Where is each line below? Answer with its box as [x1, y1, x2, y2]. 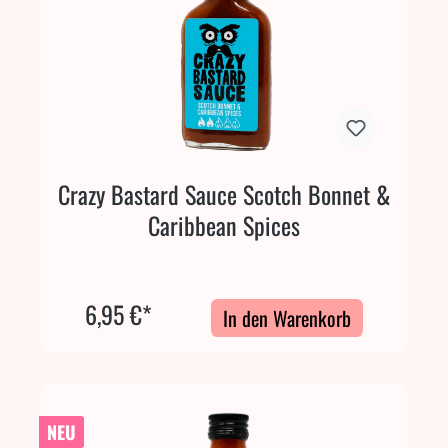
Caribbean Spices [148, 206, 300, 243]
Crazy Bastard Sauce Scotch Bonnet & [57, 175, 391, 212]
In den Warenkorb [222, 302, 351, 333]
